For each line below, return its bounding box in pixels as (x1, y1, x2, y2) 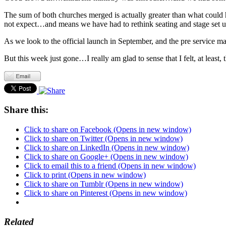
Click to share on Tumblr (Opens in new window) (24, 179, 183, 188)
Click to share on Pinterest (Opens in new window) (24, 188, 187, 197)
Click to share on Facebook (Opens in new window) (24, 125, 191, 134)
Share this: (4, 104, 48, 116)
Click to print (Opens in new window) (24, 170, 146, 179)
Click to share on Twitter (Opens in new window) (24, 134, 183, 143)
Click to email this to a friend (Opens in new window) (24, 161, 196, 170)
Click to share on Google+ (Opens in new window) (24, 152, 188, 161)
